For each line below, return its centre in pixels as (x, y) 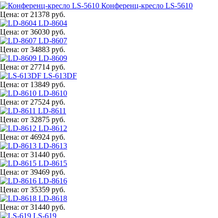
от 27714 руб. (43, 67)
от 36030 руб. (43, 32)
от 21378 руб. (43, 14)
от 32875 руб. (43, 119)
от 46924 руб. (43, 137)
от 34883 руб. (43, 49)
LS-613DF (60, 75)
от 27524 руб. (43, 102)
